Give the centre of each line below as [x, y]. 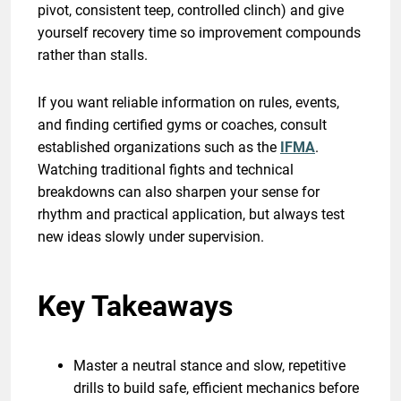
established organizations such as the [159, 147]
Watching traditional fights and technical [166, 169]
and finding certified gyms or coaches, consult [182, 124]
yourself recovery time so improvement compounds [199, 32]
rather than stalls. [93, 55]
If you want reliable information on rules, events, [188, 102]
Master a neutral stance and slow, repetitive [209, 365]
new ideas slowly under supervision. [151, 236]
